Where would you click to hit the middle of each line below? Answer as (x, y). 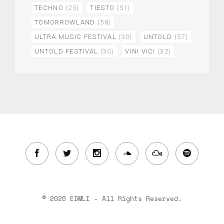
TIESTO (102, 8)
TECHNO (49, 8)
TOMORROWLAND (65, 22)
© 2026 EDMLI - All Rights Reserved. (112, 199)
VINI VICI (140, 51)
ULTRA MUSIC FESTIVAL (76, 37)
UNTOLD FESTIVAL (66, 51)
